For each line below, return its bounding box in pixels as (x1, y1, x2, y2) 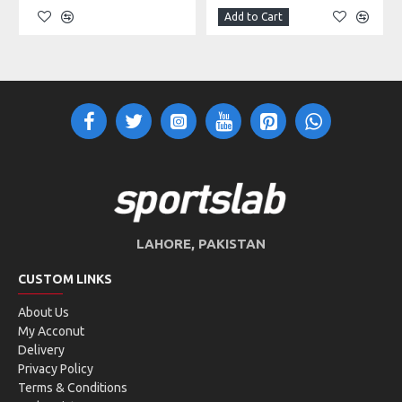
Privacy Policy (18, 362, 93, 377)
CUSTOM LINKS (18, 272, 112, 287)
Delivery (18, 343, 65, 358)
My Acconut (18, 324, 84, 339)
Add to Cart (224, 10, 283, 22)
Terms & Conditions (18, 380, 127, 396)
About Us (18, 305, 69, 320)
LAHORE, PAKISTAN (135, 236, 266, 252)
